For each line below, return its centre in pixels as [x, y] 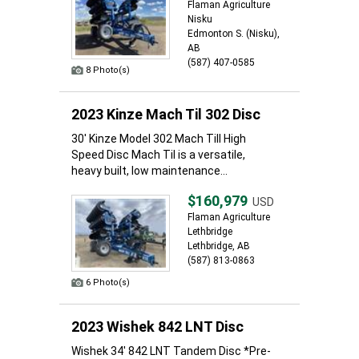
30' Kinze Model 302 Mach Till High [159, 139]
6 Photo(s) [108, 282]
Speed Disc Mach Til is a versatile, [158, 155]
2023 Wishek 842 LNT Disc [157, 327]
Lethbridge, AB [219, 246]
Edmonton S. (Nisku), [234, 34]
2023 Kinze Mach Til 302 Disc [166, 114]
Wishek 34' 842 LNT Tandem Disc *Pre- [171, 351]
